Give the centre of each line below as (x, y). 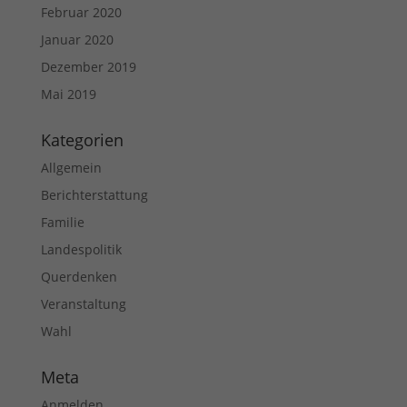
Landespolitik (81, 249)
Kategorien (82, 139)
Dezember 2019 (88, 66)
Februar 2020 (81, 12)
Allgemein (71, 167)
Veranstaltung (83, 303)
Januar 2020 (77, 39)
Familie (62, 222)
